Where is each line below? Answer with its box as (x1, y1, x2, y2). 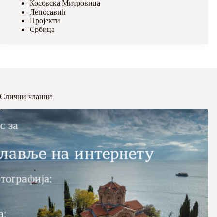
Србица (30, 25, 55, 33)
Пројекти (30, 16, 60, 25)
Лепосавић (30, 7, 65, 16)
